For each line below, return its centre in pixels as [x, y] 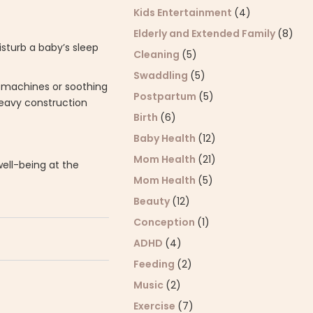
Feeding [155, 264]
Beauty [153, 201]
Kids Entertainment [184, 13]
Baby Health [166, 138]
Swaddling [162, 75]
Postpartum [166, 96]
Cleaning [158, 54]
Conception [166, 222]
